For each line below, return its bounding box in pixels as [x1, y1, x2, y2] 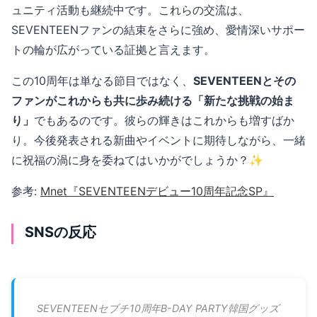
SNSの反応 [25, 223, 96, 241]
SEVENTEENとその [193, 73, 296, 88]
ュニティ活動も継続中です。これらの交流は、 [11, 2, 249, 17]
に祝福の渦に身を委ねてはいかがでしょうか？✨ [11, 152, 263, 167]
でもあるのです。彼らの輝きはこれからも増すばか [34, 113, 294, 127]
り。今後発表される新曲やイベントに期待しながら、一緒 [11, 132, 306, 147]
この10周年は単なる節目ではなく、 [11, 73, 193, 88]
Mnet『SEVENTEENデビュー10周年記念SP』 [40, 183, 274, 198]
